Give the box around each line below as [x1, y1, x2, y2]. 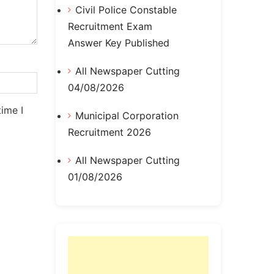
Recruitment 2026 [68, 125, 151, 138]
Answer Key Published [68, 37, 169, 50]
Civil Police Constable [75, 4, 177, 17]
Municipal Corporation [75, 109, 179, 122]
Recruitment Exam [68, 20, 152, 33]
